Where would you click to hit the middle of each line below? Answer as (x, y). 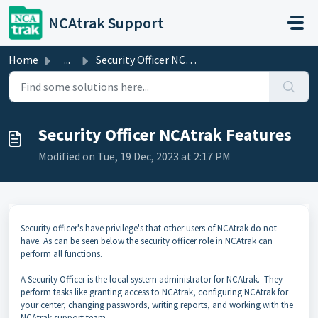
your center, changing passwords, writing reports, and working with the (157, 305)
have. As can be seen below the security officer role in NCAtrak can (147, 241)
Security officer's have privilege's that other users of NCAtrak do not (149, 228)
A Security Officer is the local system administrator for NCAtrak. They (152, 279)
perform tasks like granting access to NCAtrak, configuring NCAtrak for (154, 292)
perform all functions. (61, 254)
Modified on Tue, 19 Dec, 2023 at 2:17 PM (135, 156)
